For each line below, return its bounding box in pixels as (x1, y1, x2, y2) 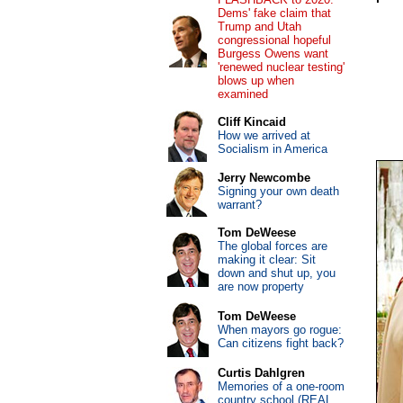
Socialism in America (217, 142, 327, 156)
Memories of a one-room (217, 380, 345, 393)
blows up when (217, 74, 294, 87)
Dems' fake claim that (217, 6, 331, 20)
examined (217, 87, 268, 101)
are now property (217, 280, 304, 293)
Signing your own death (217, 184, 339, 198)
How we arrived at (217, 129, 310, 142)
